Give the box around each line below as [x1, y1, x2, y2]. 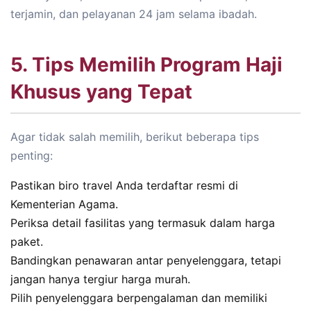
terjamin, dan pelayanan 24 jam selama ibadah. [10, 7, 257, 22]
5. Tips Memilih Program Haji [10, 53, 283, 77]
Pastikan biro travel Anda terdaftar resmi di [10, 178, 238, 193]
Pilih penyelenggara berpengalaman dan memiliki [10, 291, 267, 305]
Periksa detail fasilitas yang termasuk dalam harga [10, 216, 275, 230]
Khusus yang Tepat [10, 80, 192, 104]
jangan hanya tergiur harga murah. [10, 272, 190, 287]
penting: [10, 149, 53, 163]
